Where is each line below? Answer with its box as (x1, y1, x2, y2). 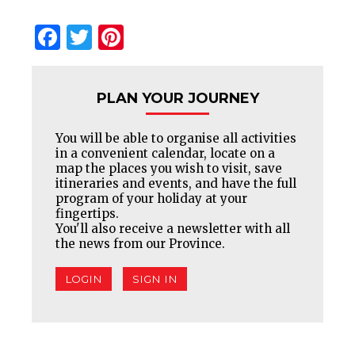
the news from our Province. (55, 235, 225, 251)
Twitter (92, 19, 185, 52)
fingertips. (55, 205, 119, 221)
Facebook (60, 19, 179, 52)
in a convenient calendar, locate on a (55, 145, 275, 161)
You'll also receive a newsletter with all (55, 220, 290, 236)
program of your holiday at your (55, 190, 247, 206)
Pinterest (124, 19, 233, 52)
